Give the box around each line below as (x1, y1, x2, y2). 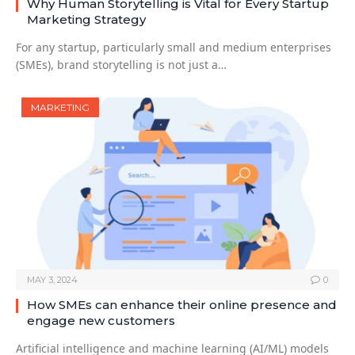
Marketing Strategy (27, 12, 146, 28)
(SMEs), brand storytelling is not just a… (16, 57, 227, 73)
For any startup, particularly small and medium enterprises (16, 40, 331, 55)
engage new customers (27, 313, 175, 329)
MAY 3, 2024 (27, 274, 78, 286)
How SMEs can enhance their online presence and (27, 297, 337, 313)
